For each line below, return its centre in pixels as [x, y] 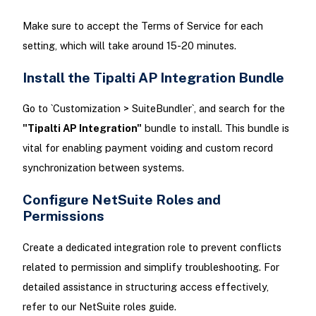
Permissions [63, 216]
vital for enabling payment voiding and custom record [147, 148]
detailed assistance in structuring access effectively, [145, 286]
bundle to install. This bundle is [215, 128]
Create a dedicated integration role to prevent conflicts [152, 247]
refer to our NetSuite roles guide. [99, 306]
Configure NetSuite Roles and [121, 200]
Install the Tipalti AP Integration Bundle [153, 78]
